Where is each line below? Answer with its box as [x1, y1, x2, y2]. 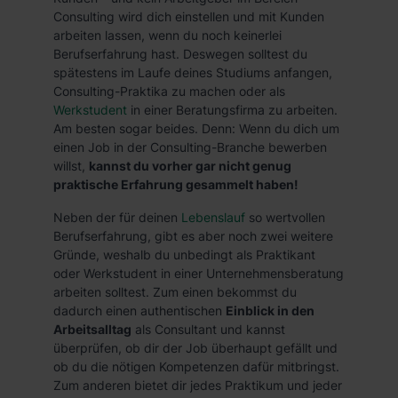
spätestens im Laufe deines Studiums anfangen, [53, 65, 332, 80]
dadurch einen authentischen [53, 303, 226, 318]
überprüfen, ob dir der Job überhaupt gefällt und [53, 340, 338, 355]
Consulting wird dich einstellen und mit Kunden [53, 9, 324, 24]
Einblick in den [226, 303, 314, 318]
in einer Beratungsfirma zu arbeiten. [127, 102, 338, 117]
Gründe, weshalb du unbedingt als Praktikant [53, 247, 315, 262]
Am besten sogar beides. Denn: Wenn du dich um [53, 121, 339, 136]
